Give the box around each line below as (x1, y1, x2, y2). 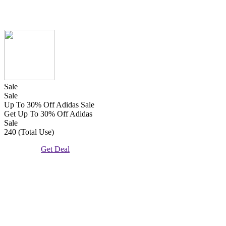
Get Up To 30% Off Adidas (4, 109, 92, 118)
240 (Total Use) (4, 127, 54, 136)
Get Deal (41, 144, 70, 153)
